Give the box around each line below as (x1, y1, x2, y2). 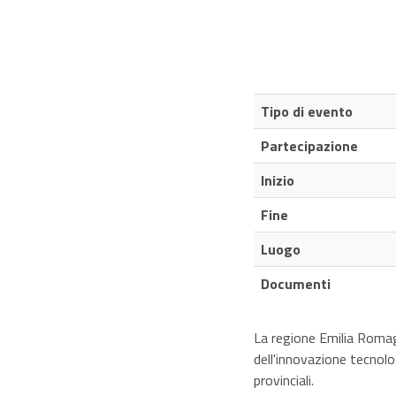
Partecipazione (261, 135, 358, 157)
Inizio (261, 170, 294, 192)
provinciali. (254, 369, 314, 392)
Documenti (261, 273, 331, 295)
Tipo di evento (261, 101, 353, 123)
